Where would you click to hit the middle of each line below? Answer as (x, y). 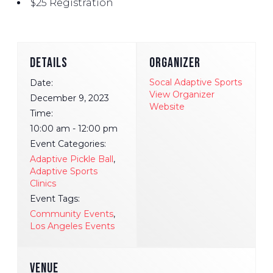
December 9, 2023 (69, 98)
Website (167, 107)
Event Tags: (55, 199)
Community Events (72, 214)
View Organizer (182, 95)
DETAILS (49, 63)
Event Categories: (68, 144)
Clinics (43, 184)
